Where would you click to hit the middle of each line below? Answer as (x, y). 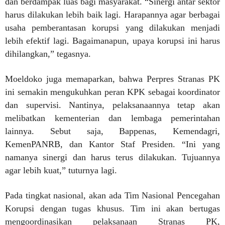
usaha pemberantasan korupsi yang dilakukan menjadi (113, 28)
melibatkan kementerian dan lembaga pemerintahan (113, 118)
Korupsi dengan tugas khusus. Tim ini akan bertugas (113, 208)
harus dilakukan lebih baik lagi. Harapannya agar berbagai (113, 15)
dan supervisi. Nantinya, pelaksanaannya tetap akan (113, 105)
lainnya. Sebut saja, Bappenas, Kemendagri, (113, 131)
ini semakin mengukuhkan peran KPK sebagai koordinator (113, 92)
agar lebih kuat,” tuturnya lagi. (61, 170)
